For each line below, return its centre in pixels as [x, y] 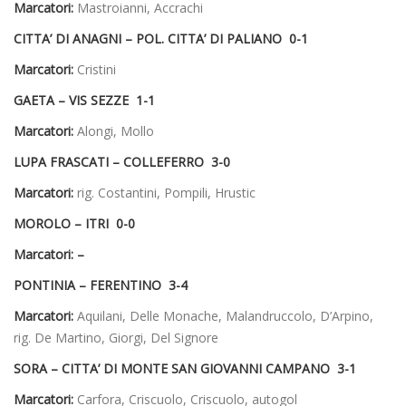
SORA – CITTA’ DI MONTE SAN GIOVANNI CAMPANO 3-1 [188, 369]
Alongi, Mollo [116, 131]
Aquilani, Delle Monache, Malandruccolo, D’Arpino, [225, 316]
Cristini [97, 70]
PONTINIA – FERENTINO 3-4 [101, 285]
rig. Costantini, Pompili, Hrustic [166, 193]
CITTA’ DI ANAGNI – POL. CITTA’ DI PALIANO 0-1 [161, 39]
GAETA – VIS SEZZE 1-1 [84, 101]
